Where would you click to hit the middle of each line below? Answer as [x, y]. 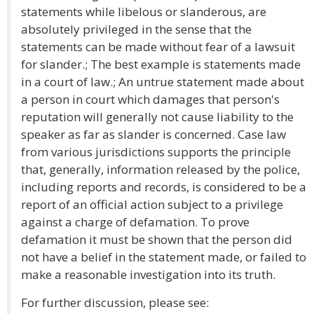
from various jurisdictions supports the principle [156, 152]
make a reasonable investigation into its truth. [148, 274]
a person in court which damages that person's [150, 99]
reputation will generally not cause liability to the [157, 117]
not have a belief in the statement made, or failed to [164, 257]
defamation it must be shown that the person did [157, 239]
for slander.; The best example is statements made [161, 64]
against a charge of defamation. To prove [135, 222]
